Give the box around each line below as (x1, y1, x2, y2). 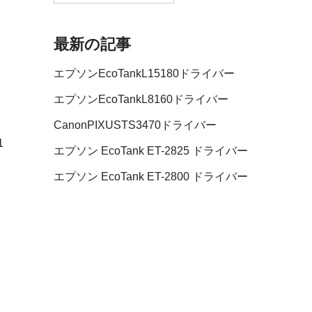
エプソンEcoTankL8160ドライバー (54, 93, 228, 106)
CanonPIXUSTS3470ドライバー (54, 119, 217, 132)
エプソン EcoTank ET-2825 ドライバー (54, 145, 248, 157)
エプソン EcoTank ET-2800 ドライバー (54, 171, 248, 183)
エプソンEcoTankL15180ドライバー (54, 68, 235, 80)
